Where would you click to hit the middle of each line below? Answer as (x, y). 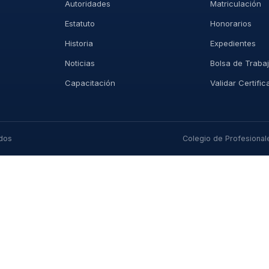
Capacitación (90, 83)
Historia (79, 43)
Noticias (80, 63)
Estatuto (80, 23)
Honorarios (231, 23)
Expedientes (233, 43)
